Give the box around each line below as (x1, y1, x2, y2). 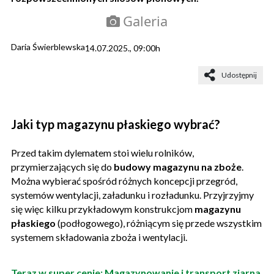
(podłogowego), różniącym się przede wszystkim (57, 217, 262, 229)
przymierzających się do (11, 161, 114, 172)
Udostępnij (221, 70, 257, 80)
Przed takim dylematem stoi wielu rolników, (11, 147, 194, 158)
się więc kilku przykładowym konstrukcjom (11, 203, 193, 215)
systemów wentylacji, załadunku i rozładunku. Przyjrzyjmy (11, 189, 254, 201)
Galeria (123, 12, 168, 30)
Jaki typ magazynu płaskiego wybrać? (11, 117, 220, 131)
